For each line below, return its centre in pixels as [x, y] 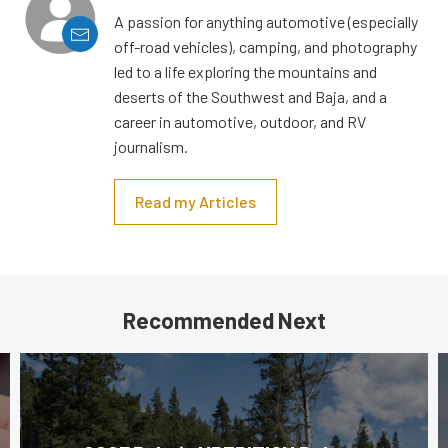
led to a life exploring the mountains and [245, 72]
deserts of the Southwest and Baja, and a [250, 97]
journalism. [151, 147]
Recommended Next [224, 320]
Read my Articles [195, 202]
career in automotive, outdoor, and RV [240, 122]
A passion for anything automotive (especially [266, 22]
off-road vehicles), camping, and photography [265, 47]
